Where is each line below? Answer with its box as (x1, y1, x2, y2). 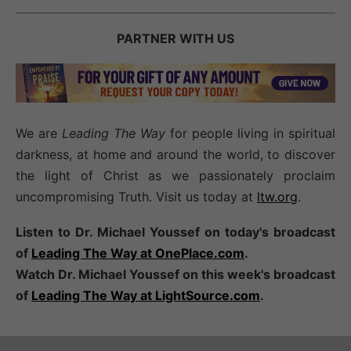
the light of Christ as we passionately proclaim (16, 167, 335, 183)
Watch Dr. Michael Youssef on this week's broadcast (16, 266, 335, 282)
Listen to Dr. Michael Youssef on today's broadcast (16, 223, 335, 240)
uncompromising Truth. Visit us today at (16, 188, 257, 204)
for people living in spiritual (165, 125, 335, 141)
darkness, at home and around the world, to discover (16, 146, 335, 162)
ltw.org (257, 188, 298, 204)
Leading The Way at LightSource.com (31, 287, 260, 303)
